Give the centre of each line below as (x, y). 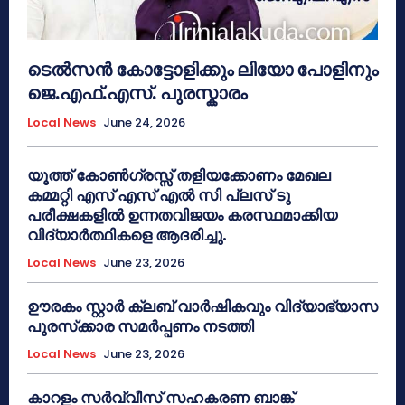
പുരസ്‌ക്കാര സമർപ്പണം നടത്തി (141, 326)
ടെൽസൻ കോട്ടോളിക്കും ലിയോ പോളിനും (202, 69)
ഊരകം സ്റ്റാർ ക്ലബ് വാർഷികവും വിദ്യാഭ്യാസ (202, 306)
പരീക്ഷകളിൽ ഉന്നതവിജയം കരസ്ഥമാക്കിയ (182, 215)
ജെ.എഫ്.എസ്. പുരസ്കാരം (137, 93)
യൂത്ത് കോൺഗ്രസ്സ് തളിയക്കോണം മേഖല (179, 175)
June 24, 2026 (144, 122)
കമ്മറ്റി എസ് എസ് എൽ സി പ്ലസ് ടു (159, 195)
